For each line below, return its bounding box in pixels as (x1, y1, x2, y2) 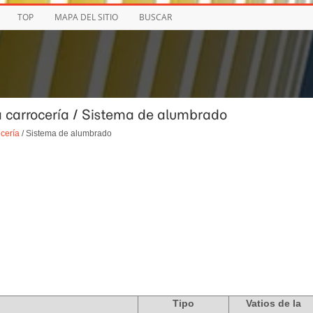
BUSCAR (138, 11, 172, 23)
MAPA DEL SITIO (54, 11, 118, 23)
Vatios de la (246, 298, 301, 310)
